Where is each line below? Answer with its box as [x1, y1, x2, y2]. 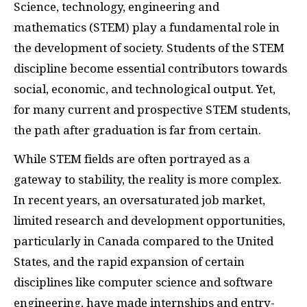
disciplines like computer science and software [14, 275, 273, 290]
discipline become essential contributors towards [14, 61, 287, 75]
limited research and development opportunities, [14, 214, 285, 228]
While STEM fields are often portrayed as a [14, 152, 250, 167]
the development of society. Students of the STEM [14, 40, 284, 55]
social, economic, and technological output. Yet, [14, 82, 275, 96]
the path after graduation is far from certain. [14, 123, 264, 137]
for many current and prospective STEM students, [14, 102, 291, 116]
